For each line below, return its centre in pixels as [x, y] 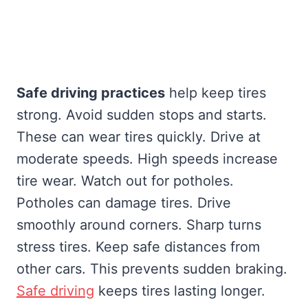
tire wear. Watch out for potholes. [125, 180]
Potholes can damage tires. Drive [124, 202]
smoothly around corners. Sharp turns [139, 224]
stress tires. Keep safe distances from [138, 246]
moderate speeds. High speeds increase [147, 158]
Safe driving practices [91, 92]
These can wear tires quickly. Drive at [139, 136]
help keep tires [216, 92]
